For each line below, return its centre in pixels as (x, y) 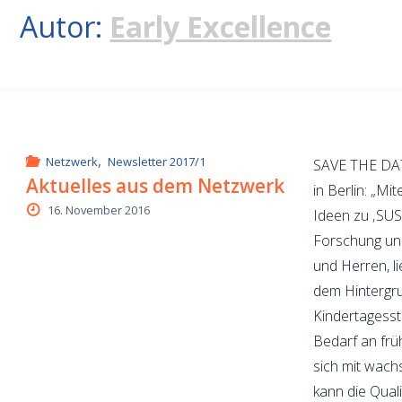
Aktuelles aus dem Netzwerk (156, 185)
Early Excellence (221, 27)
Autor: (65, 27)
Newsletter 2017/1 (156, 162)
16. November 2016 (98, 210)
